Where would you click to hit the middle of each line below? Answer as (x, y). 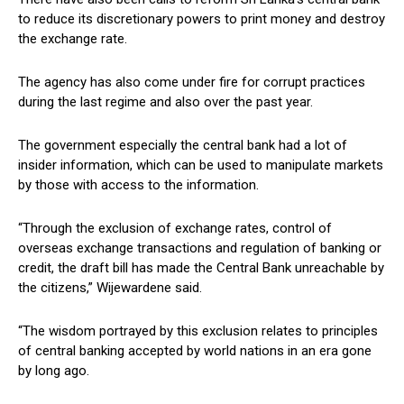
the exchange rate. (73, 38)
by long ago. (54, 370)
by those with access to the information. (138, 184)
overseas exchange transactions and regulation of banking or (200, 248)
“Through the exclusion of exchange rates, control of (175, 228)
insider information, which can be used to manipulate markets (201, 165)
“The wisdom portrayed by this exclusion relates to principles (198, 331)
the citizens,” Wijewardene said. (110, 287)
